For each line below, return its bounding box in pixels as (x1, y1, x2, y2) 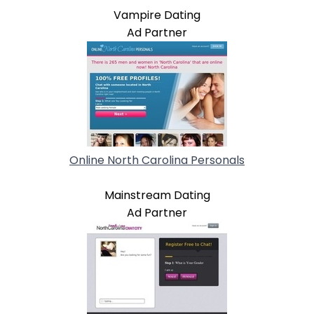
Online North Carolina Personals (69, 151, 245, 168)
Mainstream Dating (104, 186, 210, 203)
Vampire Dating (114, 6, 200, 23)
